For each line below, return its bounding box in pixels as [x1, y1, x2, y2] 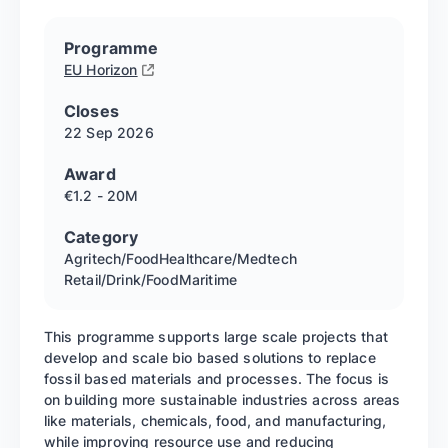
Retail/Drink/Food [64, 270, 179, 288]
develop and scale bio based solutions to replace [44, 348, 376, 366]
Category [64, 226, 139, 247]
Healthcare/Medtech [159, 249, 297, 267]
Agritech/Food [64, 249, 160, 267]
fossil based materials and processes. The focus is [44, 369, 390, 387]
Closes [64, 100, 119, 121]
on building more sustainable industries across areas [44, 390, 401, 408]
